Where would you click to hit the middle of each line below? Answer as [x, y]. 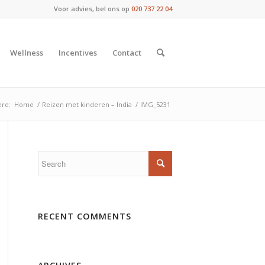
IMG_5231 [155, 104]
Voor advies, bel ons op [93, 9]
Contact [127, 53]
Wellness [27, 53]
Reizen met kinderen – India [87, 104]
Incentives [78, 53]
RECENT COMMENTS [84, 216]
